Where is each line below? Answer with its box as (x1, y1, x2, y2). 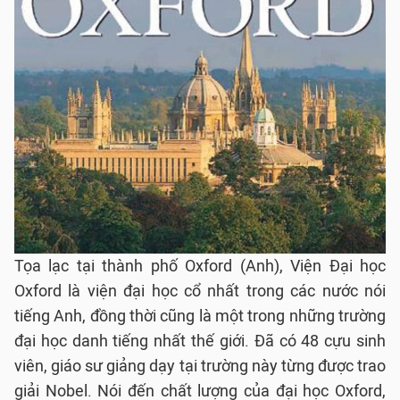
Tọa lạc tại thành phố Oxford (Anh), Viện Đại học (14, 256, 386, 276)
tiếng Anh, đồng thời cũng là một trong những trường (14, 306, 386, 326)
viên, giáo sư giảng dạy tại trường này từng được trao (14, 356, 386, 376)
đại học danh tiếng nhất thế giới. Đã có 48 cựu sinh (14, 331, 386, 351)
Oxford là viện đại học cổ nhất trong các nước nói (14, 281, 386, 301)
